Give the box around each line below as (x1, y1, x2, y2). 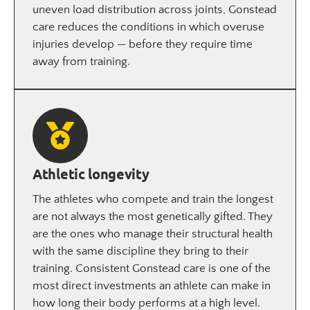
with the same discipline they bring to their (33, 244, 248, 257)
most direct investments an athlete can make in (33, 279, 271, 292)
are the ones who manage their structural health (33, 227, 273, 240)
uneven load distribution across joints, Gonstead (33, 3, 277, 16)
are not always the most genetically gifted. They (33, 210, 273, 223)
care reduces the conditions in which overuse (33, 20, 264, 33)
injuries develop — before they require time (33, 37, 253, 51)
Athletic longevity (33, 164, 149, 183)
